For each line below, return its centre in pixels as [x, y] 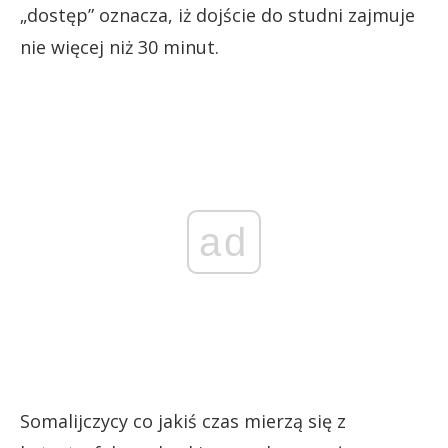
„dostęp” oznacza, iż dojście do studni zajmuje [217, 14]
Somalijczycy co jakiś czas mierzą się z [183, 420]
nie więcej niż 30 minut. [119, 46]
